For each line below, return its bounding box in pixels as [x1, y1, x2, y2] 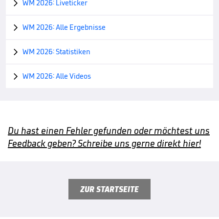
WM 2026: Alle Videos [22, 71, 91, 81]
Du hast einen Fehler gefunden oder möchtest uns [8, 125, 210, 137]
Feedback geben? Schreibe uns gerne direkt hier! [8, 137, 201, 150]
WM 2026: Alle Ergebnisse [22, 22, 106, 32]
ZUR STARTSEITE [80, 184, 139, 195]
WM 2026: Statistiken [22, 47, 90, 57]
